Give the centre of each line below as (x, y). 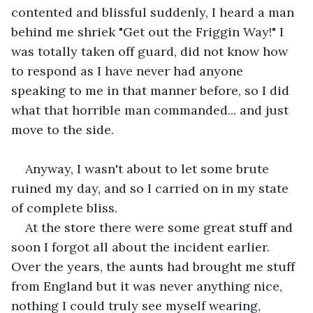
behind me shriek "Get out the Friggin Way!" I (149, 31)
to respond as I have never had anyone (129, 71)
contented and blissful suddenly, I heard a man (154, 12)
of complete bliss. (64, 208)
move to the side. (64, 129)
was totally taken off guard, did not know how (151, 51)
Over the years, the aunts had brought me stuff (155, 266)
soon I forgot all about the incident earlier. (142, 247)
